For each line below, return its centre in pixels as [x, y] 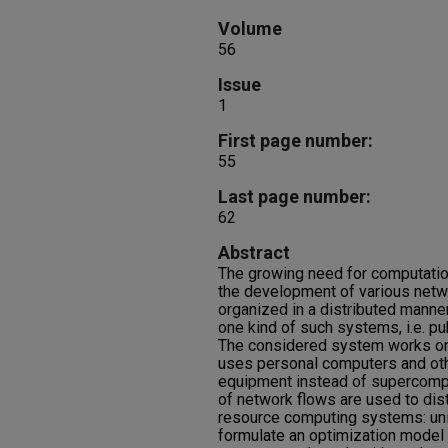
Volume [250, 28]
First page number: [295, 140]
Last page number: [294, 196]
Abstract [254, 252]
